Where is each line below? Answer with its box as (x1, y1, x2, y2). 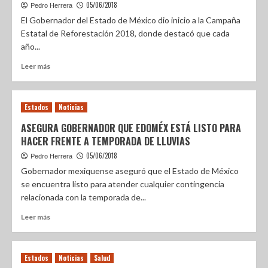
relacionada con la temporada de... (21, 192, 146, 202)
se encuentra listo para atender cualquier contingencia (21, 179, 224, 189)
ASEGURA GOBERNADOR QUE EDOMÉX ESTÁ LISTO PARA (21, 121, 241, 135)
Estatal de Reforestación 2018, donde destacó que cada (21, 28, 230, 38)
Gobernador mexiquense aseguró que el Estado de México (21, 166, 239, 176)
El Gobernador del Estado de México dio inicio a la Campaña (21, 15, 240, 25)
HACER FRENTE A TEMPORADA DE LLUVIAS (21, 134, 190, 148)
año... (21, 41, 40, 51)
